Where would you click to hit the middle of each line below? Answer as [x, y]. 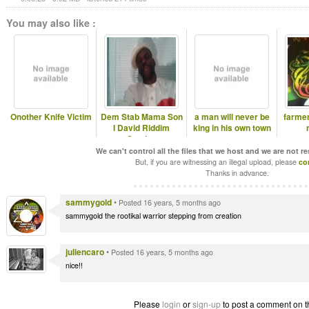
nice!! [74, 265]
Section [141, 139]
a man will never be [232, 117]
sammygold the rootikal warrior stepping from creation [153, 216]
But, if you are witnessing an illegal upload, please [217, 162]
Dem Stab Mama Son [141, 117]
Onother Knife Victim [51, 117]
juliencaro [85, 252]
